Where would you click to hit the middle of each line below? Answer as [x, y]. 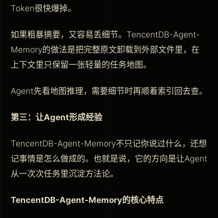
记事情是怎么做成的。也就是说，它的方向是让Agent [109, 158]
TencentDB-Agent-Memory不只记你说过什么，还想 [109, 143]
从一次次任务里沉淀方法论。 [64, 173]
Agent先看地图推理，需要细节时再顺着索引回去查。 [109, 91]
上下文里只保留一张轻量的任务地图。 [81, 64]
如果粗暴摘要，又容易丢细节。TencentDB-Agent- [105, 34]
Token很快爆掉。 [43, 8]
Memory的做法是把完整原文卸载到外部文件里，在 [105, 49]
